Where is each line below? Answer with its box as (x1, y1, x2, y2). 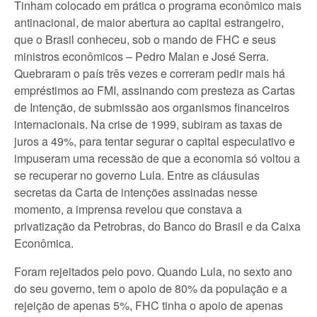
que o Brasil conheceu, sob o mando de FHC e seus (14, 31, 276, 47)
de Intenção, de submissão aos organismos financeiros (14, 99, 289, 115)
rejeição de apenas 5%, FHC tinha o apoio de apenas (14, 297, 283, 313)
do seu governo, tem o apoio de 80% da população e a (14, 280, 287, 296)
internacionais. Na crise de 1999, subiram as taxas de (14, 116, 282, 132)
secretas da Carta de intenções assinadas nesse (14, 184, 258, 200)
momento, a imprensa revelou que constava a (14, 201, 242, 217)
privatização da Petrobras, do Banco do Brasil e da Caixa (14, 218, 301, 234)
